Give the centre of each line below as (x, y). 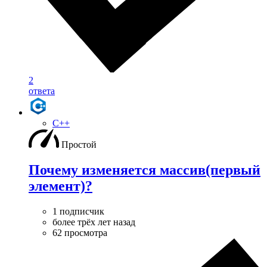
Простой (79, 145)
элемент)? (60, 186)
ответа (42, 91)
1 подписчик (78, 212)
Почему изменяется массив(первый (145, 170)
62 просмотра (80, 233)
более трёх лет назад (94, 222)
